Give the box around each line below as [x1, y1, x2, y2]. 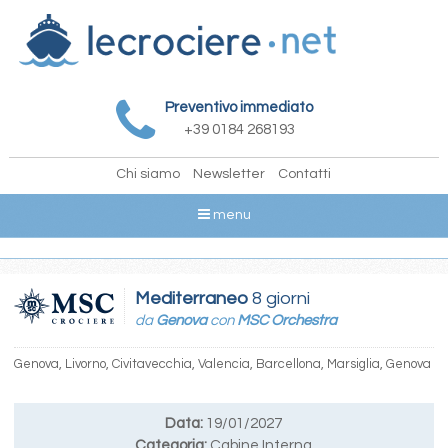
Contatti [278, 166, 332, 181]
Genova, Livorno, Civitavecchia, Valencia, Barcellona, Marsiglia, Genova [13, 356, 431, 371]
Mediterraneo [134, 288, 248, 308]
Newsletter [193, 166, 266, 181]
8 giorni [247, 288, 310, 308]
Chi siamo [116, 166, 181, 181]
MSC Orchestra [236, 312, 337, 328]
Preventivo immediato [165, 99, 314, 115]
